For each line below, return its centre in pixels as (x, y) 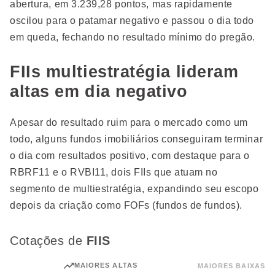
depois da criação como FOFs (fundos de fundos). (126, 206)
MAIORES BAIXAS (231, 266)
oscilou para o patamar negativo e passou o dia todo (132, 21)
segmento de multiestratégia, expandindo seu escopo (134, 189)
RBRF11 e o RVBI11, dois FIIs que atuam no (114, 172)
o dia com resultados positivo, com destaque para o (130, 156)
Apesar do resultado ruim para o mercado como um (129, 123)
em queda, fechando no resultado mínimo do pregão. (133, 37)
